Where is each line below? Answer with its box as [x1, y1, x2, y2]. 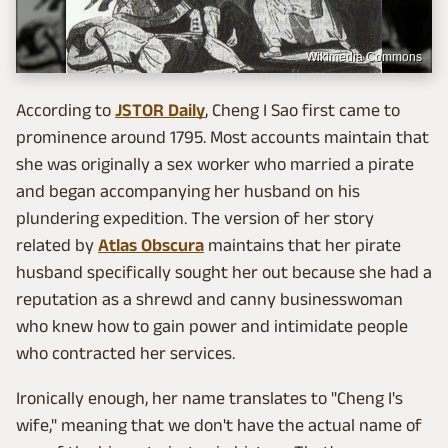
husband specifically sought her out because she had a [16, 262, 432, 283]
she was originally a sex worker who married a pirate [16, 154, 414, 175]
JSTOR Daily [115, 100, 205, 121]
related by [16, 235, 98, 256]
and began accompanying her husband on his [16, 181, 360, 202]
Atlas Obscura [98, 235, 204, 256]
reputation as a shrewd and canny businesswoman [16, 289, 403, 310]
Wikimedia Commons [306, 50, 422, 65]
